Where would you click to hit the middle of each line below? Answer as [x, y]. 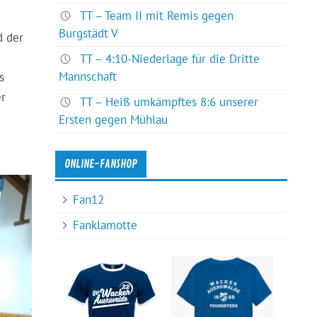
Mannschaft [88, 77]
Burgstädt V [89, 33]
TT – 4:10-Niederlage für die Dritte [170, 59]
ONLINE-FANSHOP [101, 165]
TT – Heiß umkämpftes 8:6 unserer [169, 102]
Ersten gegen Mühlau [114, 120]
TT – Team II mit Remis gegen [157, 15]
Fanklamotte [105, 225]
